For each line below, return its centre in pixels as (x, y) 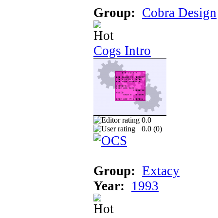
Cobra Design (179, 12)
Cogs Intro (122, 50)
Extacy (161, 171)
